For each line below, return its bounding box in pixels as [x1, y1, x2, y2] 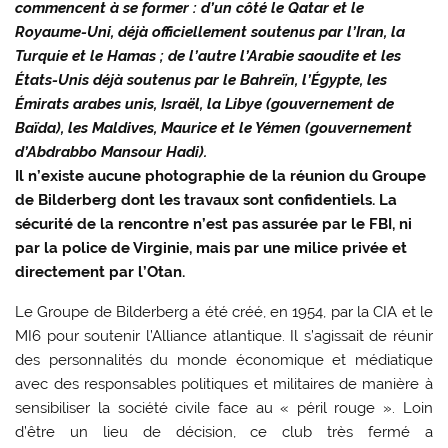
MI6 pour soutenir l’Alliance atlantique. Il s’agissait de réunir [15, 326, 433, 345]
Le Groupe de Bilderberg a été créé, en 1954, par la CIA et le [15, 302, 433, 321]
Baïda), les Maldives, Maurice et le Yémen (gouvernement [15, 119, 413, 138]
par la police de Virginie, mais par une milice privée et [15, 239, 408, 258]
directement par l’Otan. [15, 263, 186, 282]
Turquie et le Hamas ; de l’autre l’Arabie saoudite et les [15, 47, 402, 66]
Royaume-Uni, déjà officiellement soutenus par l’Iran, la [15, 23, 406, 42]
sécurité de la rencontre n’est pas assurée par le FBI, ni [15, 215, 413, 234]
